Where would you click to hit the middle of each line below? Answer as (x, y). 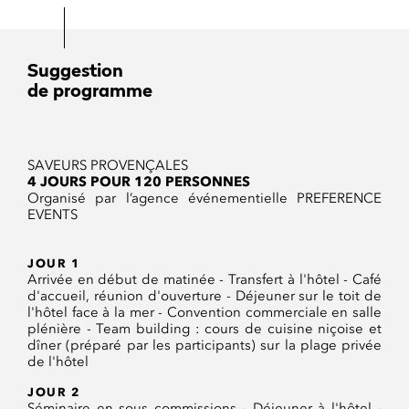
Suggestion (75, 72)
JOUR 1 (54, 263)
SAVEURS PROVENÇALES (108, 165)
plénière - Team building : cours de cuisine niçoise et (204, 329)
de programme (90, 92)
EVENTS (52, 215)
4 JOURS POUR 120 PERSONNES (139, 182)
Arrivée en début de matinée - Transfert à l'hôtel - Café (204, 279)
